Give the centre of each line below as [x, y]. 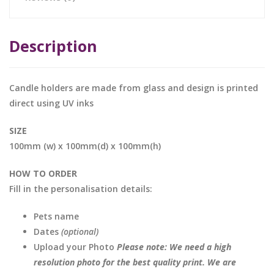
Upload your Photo [75, 247]
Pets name [56, 216]
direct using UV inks [51, 103]
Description [53, 46]
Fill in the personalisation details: [81, 189]
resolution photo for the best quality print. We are [135, 262]
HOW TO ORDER [43, 173]
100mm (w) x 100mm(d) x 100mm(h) [85, 146]
